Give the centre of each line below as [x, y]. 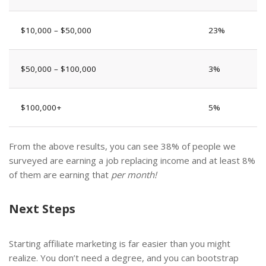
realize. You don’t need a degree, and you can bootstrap [124, 257]
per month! [134, 174]
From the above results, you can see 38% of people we [122, 146]
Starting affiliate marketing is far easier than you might [120, 243]
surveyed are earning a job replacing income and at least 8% [132, 160]
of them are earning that [60, 174]
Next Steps [42, 208]
